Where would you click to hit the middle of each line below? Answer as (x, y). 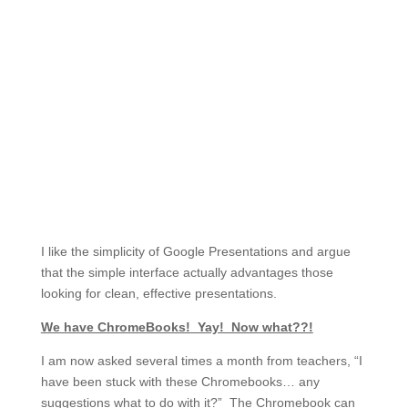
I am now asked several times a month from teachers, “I (201, 361)
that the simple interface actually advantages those (187, 273)
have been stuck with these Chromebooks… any (180, 382)
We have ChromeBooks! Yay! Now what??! (177, 327)
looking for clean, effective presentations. (158, 294)
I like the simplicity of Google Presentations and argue (195, 252)
